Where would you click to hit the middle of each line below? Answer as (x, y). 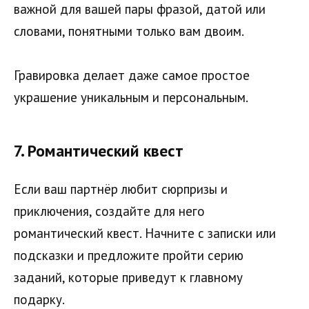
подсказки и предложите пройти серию (129, 256)
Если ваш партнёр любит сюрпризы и (121, 189)
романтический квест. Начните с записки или (145, 233)
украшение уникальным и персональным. (131, 97)
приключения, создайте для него (109, 211)
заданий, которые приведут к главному (128, 278)
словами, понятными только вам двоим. (129, 31)
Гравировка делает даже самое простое (132, 75)
